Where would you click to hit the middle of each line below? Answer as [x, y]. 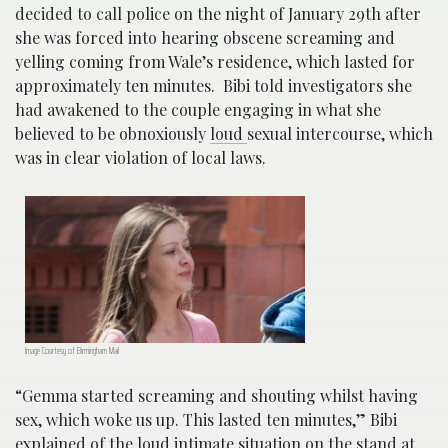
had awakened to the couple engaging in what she [198, 109]
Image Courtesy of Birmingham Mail [72, 351]
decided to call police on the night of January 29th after [218, 13]
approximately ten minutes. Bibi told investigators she [213, 85]
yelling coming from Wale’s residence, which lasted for [215, 61]
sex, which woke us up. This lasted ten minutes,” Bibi [206, 420]
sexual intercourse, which [340, 133]
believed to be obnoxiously [112, 133]
